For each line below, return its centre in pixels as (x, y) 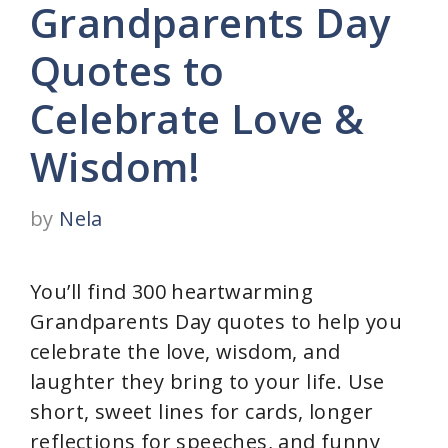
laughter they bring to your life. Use (207, 381)
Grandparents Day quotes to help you (216, 321)
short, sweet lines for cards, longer (202, 411)
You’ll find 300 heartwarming (172, 291)
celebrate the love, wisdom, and (185, 351)
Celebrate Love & (197, 118)
